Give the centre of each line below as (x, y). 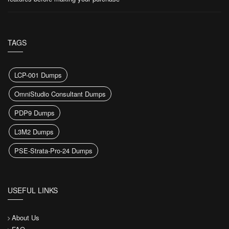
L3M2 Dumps (34, 131)
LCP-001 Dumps (38, 75)
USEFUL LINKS (33, 190)
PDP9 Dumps (35, 112)
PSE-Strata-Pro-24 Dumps (53, 150)
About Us (26, 217)
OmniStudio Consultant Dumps (60, 94)
